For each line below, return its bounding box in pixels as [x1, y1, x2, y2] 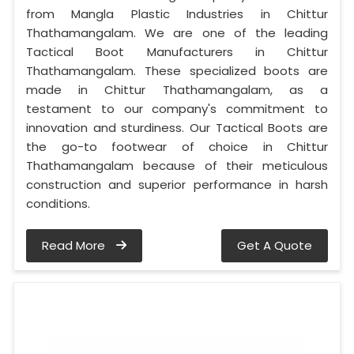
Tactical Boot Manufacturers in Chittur [26, 43, 328, 61]
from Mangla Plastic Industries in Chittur [26, 6, 328, 23]
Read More [42, 237, 108, 254]
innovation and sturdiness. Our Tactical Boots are [26, 119, 328, 137]
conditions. [26, 195, 90, 213]
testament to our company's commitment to [26, 100, 328, 118]
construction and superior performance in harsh [26, 176, 328, 194]
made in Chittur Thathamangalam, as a [26, 81, 328, 99]
